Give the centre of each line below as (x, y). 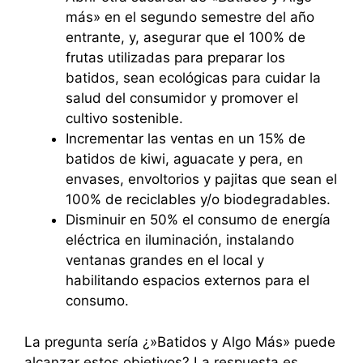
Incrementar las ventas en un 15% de (186, 139)
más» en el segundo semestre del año (190, 17)
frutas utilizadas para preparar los (175, 58)
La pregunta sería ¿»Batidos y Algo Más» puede (180, 342)
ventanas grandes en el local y (165, 260)
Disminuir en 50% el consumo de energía (198, 220)
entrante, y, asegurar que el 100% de (186, 37)
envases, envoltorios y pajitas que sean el (201, 179)
